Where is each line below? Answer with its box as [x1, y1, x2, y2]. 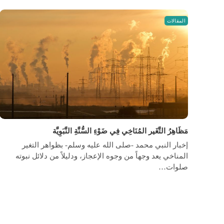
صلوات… [158, 162, 188, 171]
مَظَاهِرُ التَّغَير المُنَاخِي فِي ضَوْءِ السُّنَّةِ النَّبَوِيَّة [52, 126, 188, 135]
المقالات [166, 17, 185, 23]
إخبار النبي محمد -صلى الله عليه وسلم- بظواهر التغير [22, 140, 188, 149]
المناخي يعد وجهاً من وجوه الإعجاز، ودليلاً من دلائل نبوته [15, 151, 188, 160]
